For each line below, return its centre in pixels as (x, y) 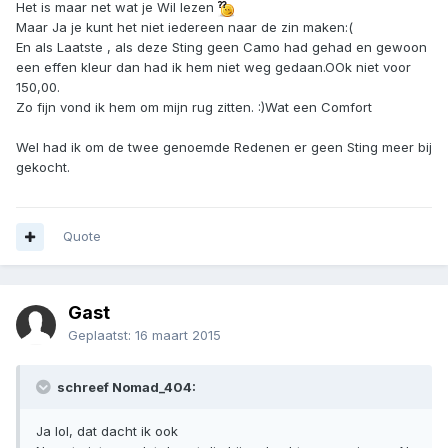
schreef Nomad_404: (125, 387)
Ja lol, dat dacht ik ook (107, 431)
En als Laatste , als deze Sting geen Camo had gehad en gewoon (221, 47)
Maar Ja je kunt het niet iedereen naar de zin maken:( (184, 27)
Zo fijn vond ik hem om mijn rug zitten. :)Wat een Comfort (194, 107)
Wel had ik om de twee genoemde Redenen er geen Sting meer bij (224, 147)
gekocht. (43, 167)
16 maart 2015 (178, 335)
